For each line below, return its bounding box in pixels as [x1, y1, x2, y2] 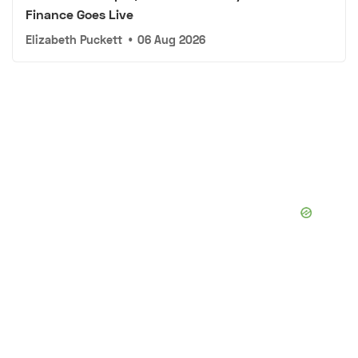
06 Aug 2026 [137, 33, 206, 47]
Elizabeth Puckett [26, 33, 122, 47]
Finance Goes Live [26, 6, 133, 22]
